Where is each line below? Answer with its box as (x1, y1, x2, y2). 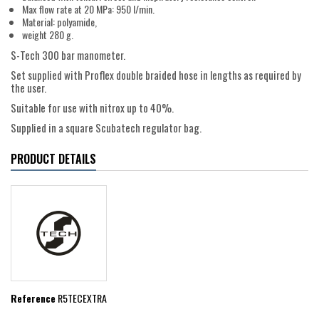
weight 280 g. (22, 27, 73, 43)
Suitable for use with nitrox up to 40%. (11, 100, 176, 116)
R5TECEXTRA (58, 291, 107, 306)
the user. (11, 80, 46, 96)
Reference (11, 291, 56, 306)
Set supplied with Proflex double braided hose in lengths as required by (11, 67, 301, 83)
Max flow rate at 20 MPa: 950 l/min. (22, 1, 155, 17)
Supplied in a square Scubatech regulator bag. (11, 120, 202, 136)
